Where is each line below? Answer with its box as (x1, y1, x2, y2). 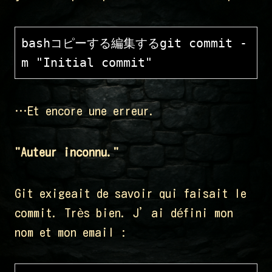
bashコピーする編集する (21, 36, 160, 51)
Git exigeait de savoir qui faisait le (15, 187, 246, 200)
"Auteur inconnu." (15, 146, 119, 158)
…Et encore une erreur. (15, 104, 155, 117)
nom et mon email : (15, 226, 126, 239)
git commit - (160, 36, 247, 51)
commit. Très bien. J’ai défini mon (15, 206, 233, 219)
